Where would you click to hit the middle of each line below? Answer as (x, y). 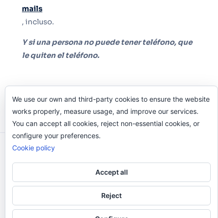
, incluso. (38, 22)
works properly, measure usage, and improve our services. (105, 111)
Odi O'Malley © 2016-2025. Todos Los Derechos (109, 151)
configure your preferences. (56, 136)
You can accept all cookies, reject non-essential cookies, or (106, 123)
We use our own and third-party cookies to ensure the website (111, 99)
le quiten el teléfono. (61, 55)
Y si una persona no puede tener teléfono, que (107, 42)
